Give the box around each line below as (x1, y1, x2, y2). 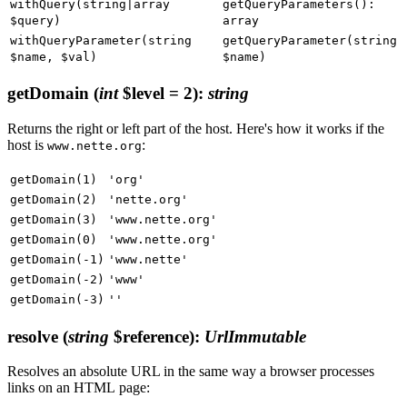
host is (7, 136, 47, 153)
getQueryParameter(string (223, 33, 397, 47)
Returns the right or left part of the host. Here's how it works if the (7, 120, 384, 136)
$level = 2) (118, 84, 198, 104)
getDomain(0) (10, 232, 97, 246)
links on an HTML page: (7, 380, 150, 396)
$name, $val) (10, 49, 97, 64)
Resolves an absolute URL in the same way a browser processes (7, 363, 374, 380)
